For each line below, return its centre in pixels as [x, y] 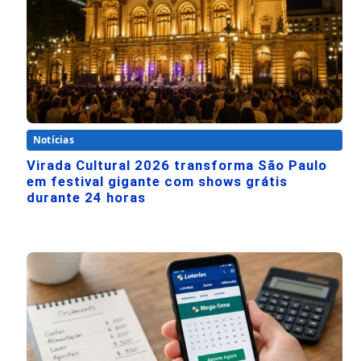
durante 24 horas [86, 197]
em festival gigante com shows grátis [157, 181]
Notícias [54, 139]
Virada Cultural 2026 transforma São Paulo [177, 165]
